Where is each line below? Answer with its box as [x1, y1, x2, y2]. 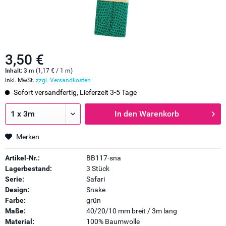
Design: [5, 186, 29, 194]
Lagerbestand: [5, 164, 52, 173]
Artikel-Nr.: [5, 154, 40, 162]
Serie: [5, 175, 24, 183]
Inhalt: [5, 67, 24, 74]
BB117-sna [86, 154, 121, 162]
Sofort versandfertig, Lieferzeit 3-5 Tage [12, 88, 137, 96]
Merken [16, 133, 39, 141]
